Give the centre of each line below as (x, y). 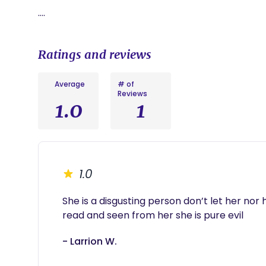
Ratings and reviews (95, 54)
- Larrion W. (90, 241)
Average (69, 84)
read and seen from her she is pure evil (154, 215)
